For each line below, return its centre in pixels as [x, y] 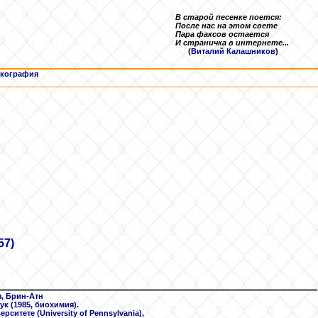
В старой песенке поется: [229, 17]
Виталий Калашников [233, 51]
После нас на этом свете [226, 26]
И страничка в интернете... [232, 43]
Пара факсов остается [222, 34]
